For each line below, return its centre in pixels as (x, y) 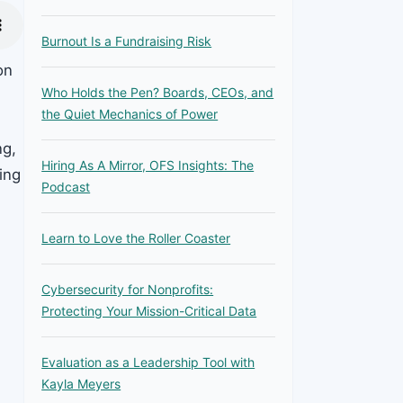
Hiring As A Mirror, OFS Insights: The (148, 166)
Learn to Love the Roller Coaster (136, 238)
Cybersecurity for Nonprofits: (128, 290)
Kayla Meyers (81, 384)
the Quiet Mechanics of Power (130, 114)
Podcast (66, 187)
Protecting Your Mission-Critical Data (149, 311)
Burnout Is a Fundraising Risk (127, 41)
